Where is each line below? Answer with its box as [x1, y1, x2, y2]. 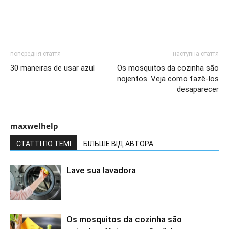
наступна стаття [173, 50, 219, 58]
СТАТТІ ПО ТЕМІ [16, 140, 71, 148]
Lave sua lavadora [66, 165, 136, 176]
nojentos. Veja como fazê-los [117, 74, 219, 84]
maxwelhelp [10, 121, 58, 131]
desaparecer [177, 85, 219, 95]
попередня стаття [10, 50, 61, 58]
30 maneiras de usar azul [10, 63, 95, 73]
